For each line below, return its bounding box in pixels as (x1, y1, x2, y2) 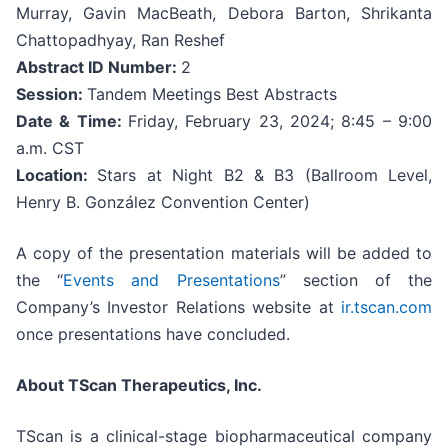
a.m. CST (16, 137, 84, 158)
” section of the (279, 269, 433, 290)
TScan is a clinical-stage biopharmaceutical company (16, 425, 432, 446)
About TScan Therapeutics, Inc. (16, 374, 262, 395)
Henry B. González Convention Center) (16, 191, 310, 212)
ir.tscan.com (341, 296, 432, 317)
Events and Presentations (63, 269, 280, 290)
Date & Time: (16, 110, 128, 131)
